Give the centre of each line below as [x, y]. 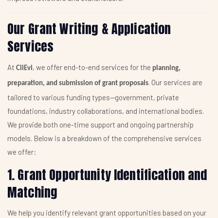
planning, [166, 68]
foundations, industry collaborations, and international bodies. [106, 111]
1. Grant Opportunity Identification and [107, 174]
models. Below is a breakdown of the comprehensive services [104, 138]
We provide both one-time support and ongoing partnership [100, 124]
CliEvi [24, 68]
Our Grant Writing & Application [89, 28]
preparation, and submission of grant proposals [78, 83]
